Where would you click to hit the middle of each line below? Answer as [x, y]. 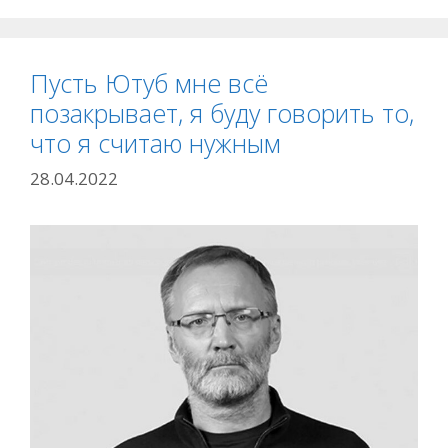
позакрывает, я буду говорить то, [222, 112]
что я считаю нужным [155, 142]
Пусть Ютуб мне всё [149, 82]
